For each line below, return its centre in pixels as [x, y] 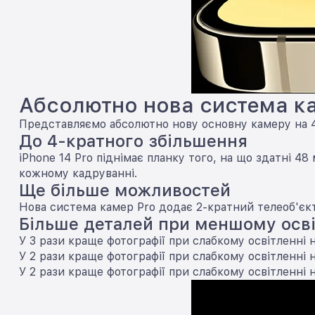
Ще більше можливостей [125, 190]
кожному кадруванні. [78, 173]
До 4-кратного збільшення [133, 141]
